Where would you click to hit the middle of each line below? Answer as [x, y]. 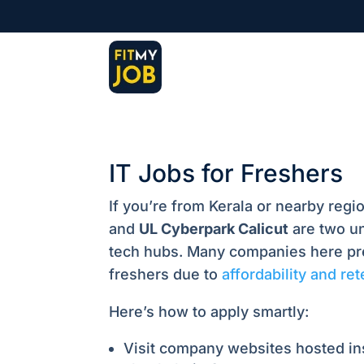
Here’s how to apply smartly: [209, 311]
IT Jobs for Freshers [226, 173]
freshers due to [166, 274]
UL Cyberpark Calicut [214, 228]
